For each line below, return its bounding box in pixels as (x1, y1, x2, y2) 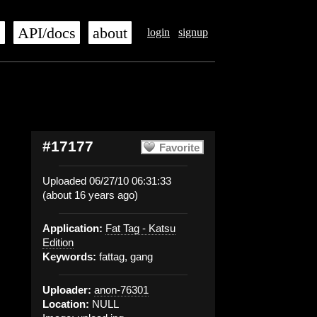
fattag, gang (96, 250, 153, 263)
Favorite (159, 142, 200, 154)
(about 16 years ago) (42, 189, 138, 201)
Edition (42, 236, 74, 248)
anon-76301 (94, 284, 149, 296)
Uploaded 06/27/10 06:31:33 (42, 175, 171, 187)
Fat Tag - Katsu (105, 222, 175, 234)
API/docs (18, 25, 76, 42)
